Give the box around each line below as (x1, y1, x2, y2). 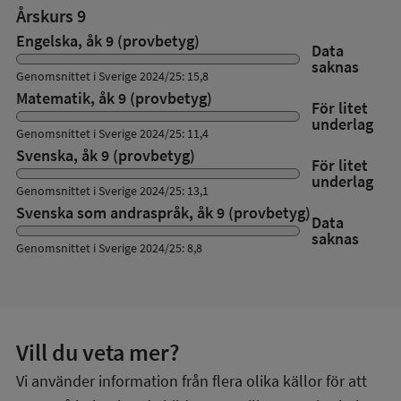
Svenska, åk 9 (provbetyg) (16, 145, 195, 166)
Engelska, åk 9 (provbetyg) (16, 30, 200, 51)
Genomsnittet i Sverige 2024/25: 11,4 (16, 125, 209, 141)
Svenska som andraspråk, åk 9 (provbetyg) (16, 202, 311, 223)
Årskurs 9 (16, 4, 86, 27)
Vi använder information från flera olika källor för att (16, 371, 367, 391)
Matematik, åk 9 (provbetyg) (16, 88, 212, 108)
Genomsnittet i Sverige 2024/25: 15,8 (16, 68, 209, 84)
